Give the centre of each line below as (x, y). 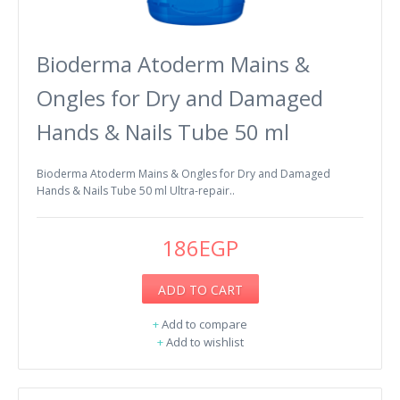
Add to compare (204, 324)
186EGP (200, 247)
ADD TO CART (200, 289)
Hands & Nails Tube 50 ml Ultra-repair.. (136, 190)
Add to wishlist (204, 342)
